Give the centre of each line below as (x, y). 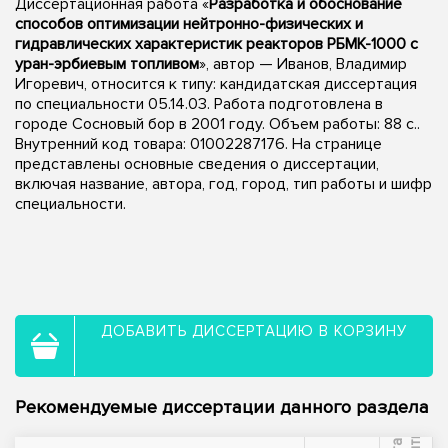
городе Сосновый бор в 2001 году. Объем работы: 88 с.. (217, 123)
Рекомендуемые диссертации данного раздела (222, 407)
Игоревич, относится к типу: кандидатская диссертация (216, 83)
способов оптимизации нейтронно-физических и (189, 23)
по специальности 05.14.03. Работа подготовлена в (199, 103)
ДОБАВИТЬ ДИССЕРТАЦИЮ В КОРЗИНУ (254, 330)
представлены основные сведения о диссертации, (197, 163)
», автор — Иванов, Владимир (303, 63)
